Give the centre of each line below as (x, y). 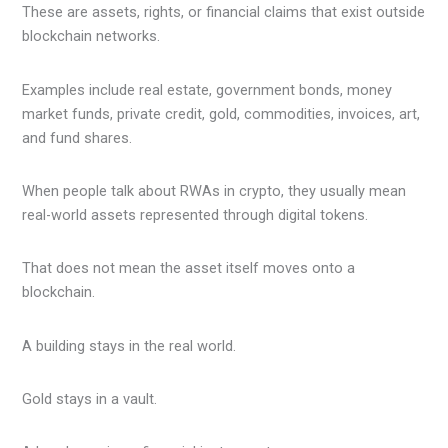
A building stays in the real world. (129, 345)
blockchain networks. (91, 36)
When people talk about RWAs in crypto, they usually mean (214, 190)
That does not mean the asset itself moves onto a (189, 268)
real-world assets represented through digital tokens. (195, 214)
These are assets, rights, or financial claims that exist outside (224, 12)
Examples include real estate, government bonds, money (207, 89)
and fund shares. (77, 137)
